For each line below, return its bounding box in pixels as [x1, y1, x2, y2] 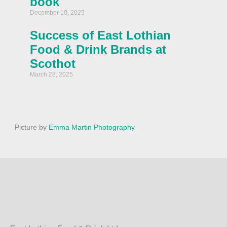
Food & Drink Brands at [29, 43, 166, 56]
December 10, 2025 [29, 9, 85, 16]
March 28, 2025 [29, 70, 73, 78]
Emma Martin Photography [48, 123, 135, 131]
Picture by [14, 123, 49, 131]
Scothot [29, 57, 75, 70]
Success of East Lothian [29, 28, 171, 42]
